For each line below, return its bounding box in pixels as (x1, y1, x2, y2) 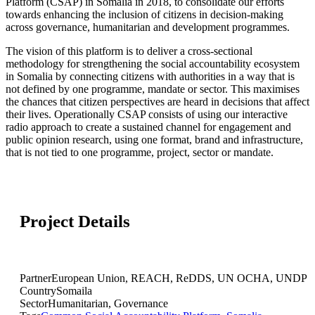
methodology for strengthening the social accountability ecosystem (6, 58, 300, 70)
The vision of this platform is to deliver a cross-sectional (6, 45, 252, 58)
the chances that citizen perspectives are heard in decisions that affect (6, 96, 309, 108)
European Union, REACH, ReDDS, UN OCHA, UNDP (51, 271, 307, 284)
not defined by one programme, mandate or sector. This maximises (6, 83, 300, 96)
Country (20, 284, 56, 297)
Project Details (20, 211, 130, 231)
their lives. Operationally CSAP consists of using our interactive (6, 108, 288, 121)
